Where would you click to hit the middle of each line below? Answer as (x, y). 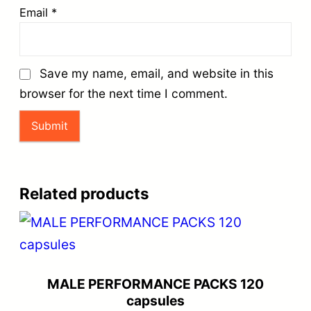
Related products (84, 193)
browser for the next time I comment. (124, 93)
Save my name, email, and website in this (157, 73)
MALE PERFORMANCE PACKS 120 (155, 284)
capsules (155, 300)
